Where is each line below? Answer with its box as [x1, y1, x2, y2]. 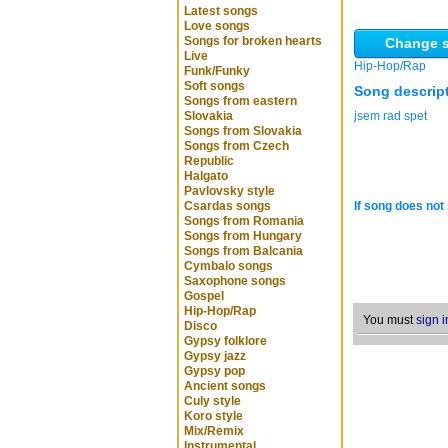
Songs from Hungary [184, 229, 302, 243]
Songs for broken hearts [184, 34, 322, 48]
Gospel [184, 289, 224, 303]
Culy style [184, 394, 241, 408]
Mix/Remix [184, 424, 244, 438]
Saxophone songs [184, 274, 286, 288]
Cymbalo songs [184, 259, 273, 273]
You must [363, 313, 416, 327]
